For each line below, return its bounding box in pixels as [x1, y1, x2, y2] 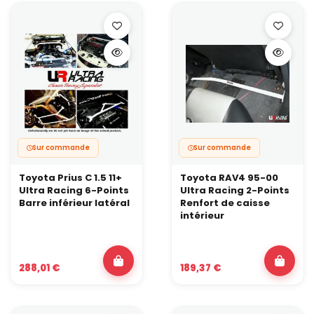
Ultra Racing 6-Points [19, 183, 129, 197]
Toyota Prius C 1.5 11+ [19, 170, 122, 184]
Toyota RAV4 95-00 [180, 170, 278, 184]
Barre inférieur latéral [19, 196, 130, 210]
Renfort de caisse [180, 196, 270, 210]
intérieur [180, 208, 224, 222]
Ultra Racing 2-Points [180, 183, 289, 197]
